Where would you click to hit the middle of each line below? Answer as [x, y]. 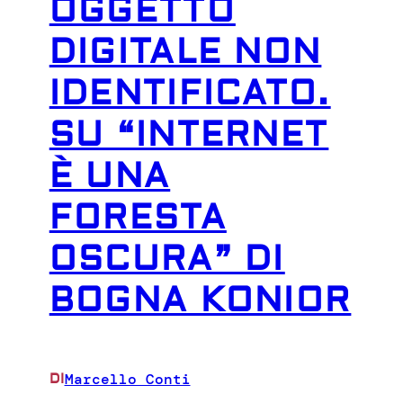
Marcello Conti [127, 379]
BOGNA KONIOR [200, 300]
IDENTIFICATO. [190, 93]
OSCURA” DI [167, 259]
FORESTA [138, 217]
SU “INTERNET [189, 134]
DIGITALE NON [185, 52]
